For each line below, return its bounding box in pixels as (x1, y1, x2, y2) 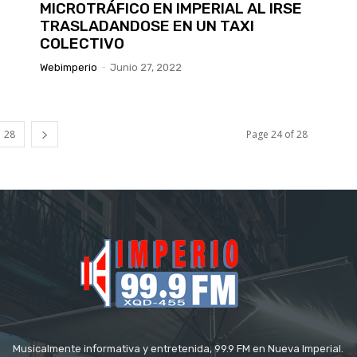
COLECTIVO (40, 33, 124, 53)
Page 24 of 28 (246, 127, 308, 141)
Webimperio (40, 61, 97, 73)
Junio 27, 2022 (110, 61, 182, 73)
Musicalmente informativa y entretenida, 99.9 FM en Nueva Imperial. (13, 342, 344, 355)
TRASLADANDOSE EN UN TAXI (40, 16, 254, 35)
